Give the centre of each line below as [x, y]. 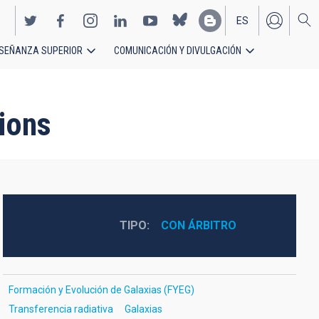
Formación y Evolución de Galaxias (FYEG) [101, 290]
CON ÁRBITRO [198, 225]
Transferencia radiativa [61, 309]
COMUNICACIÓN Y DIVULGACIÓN [178, 51]
